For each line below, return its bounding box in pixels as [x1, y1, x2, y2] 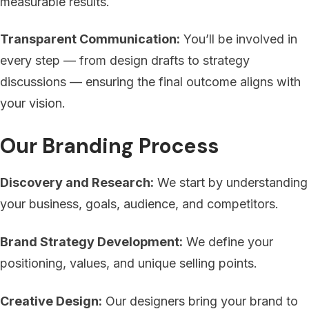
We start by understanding [154, 175, 308, 190]
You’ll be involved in [180, 32, 297, 47]
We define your [183, 235, 273, 250]
